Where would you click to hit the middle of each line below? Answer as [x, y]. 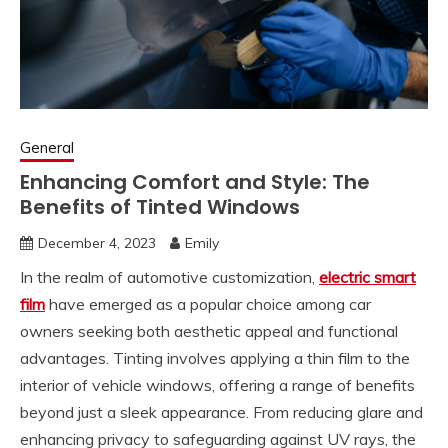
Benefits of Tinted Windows [160, 206]
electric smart [367, 276]
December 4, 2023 [97, 242]
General [47, 147]
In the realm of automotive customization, [169, 276]
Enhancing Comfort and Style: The [195, 181]
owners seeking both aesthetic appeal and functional [209, 330]
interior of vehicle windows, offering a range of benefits [217, 384]
